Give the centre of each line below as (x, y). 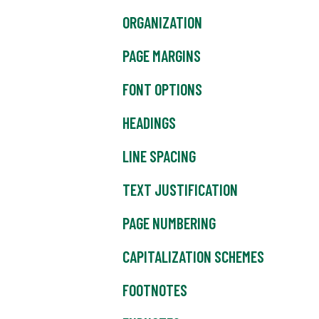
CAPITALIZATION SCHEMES (193, 257)
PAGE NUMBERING (169, 223)
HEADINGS (149, 123)
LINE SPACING (159, 156)
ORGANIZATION (162, 22)
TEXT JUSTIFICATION (180, 190)
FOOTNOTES (155, 290)
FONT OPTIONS (162, 89)
